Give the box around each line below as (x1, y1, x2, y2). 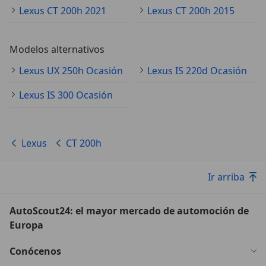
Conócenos (9, 245, 61, 258)
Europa (9, 218, 43, 232)
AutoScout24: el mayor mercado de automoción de (9, 204, 249, 217)
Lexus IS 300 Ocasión (19, 88, 113, 102)
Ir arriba (208, 170, 245, 183)
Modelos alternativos (9, 43, 104, 56)
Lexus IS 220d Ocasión (147, 64, 247, 77)
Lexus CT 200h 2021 (19, 4, 106, 17)
